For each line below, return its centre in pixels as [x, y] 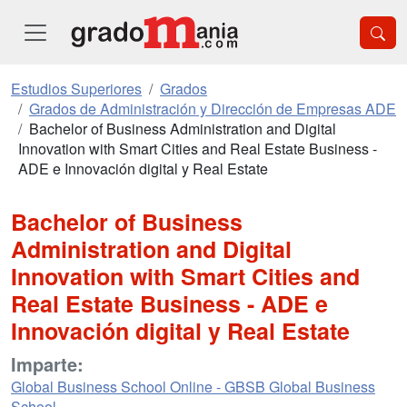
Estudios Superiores [76, 89]
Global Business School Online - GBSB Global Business [193, 387]
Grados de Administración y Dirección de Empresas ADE [213, 109]
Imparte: [47, 364]
